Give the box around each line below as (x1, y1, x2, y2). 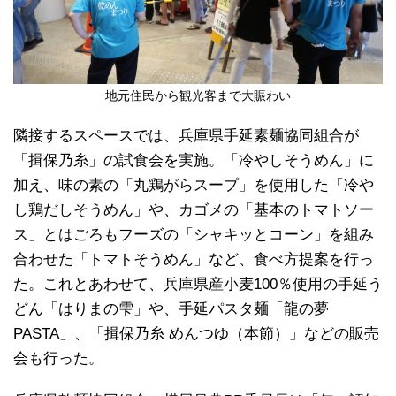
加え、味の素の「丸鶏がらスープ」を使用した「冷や (13, 176, 374, 194)
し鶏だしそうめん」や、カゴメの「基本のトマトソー (13, 201, 374, 218)
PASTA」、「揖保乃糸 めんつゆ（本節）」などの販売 (13, 324, 379, 342)
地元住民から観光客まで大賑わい (105, 88, 291, 103)
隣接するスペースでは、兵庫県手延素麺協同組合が (13, 126, 359, 144)
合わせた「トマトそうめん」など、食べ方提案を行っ (13, 250, 374, 268)
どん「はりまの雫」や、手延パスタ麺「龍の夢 (13, 300, 329, 317)
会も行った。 (13, 349, 103, 367)
